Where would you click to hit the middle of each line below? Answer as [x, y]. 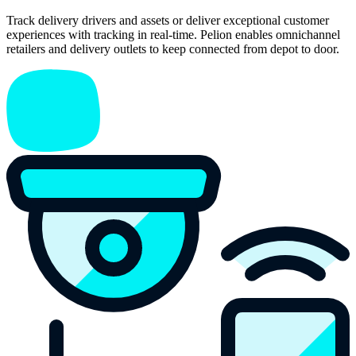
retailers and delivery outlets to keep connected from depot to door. [173, 49]
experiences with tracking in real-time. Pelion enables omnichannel [173, 35]
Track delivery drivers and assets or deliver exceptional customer [168, 21]
